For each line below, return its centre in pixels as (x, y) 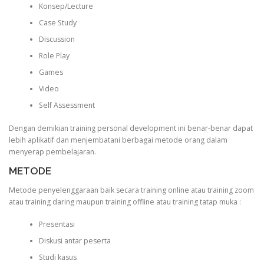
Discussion (57, 39)
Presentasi (57, 225)
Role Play (54, 56)
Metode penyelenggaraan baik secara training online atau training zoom (131, 190)
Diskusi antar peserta (75, 241)
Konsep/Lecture (66, 6)
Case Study (57, 23)
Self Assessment (67, 105)
